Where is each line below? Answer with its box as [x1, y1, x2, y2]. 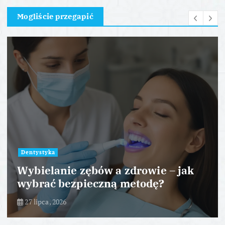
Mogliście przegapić [17, 11, 93, 21]
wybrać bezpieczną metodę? [17, 176, 165, 190]
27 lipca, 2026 [23, 196, 67, 206]
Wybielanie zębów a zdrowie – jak [17, 163, 194, 177]
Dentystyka [21, 149, 55, 156]
